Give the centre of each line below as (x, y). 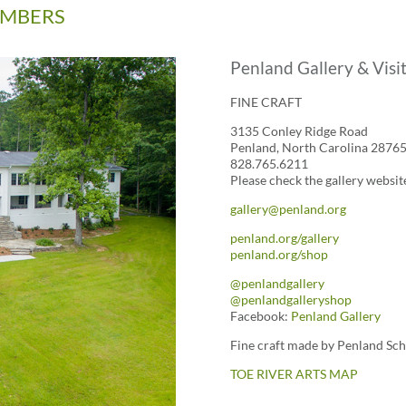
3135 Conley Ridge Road (299, 131)
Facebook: (260, 316)
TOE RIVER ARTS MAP (294, 374)
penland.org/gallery (284, 238)
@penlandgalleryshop (290, 300)
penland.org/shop (279, 255)
